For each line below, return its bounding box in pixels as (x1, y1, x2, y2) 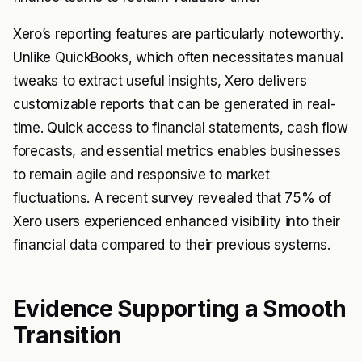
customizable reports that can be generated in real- (13, 96, 336, 112)
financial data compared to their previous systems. (13, 237, 330, 253)
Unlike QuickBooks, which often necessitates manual (13, 49, 343, 65)
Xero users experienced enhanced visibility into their (13, 213, 340, 229)
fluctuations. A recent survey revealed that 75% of (13, 190, 331, 206)
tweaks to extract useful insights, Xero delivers (13, 73, 307, 89)
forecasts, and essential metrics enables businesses (13, 143, 341, 159)
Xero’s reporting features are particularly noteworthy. (13, 26, 343, 42)
